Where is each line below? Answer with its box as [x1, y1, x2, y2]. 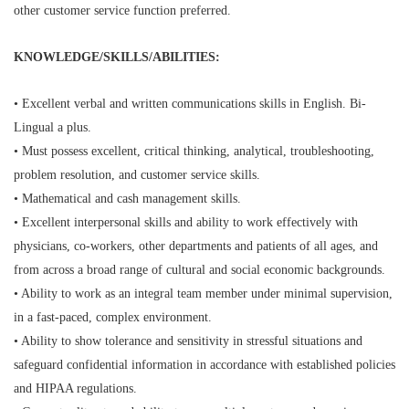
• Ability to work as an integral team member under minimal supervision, [14, 287, 393, 300]
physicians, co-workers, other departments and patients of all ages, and [14, 239, 378, 253]
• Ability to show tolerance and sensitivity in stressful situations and [14, 334, 362, 348]
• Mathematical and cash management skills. [14, 192, 241, 205]
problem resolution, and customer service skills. [14, 168, 260, 182]
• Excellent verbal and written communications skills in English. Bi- [14, 97, 366, 110]
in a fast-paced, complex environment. [14, 310, 212, 324]
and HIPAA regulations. [14, 382, 137, 395]
